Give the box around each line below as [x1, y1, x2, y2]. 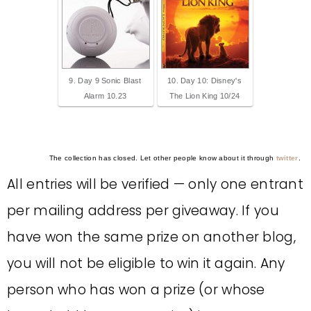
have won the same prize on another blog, [7, 228, 296, 246]
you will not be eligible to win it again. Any [7, 254, 285, 273]
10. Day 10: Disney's [167, 76, 242, 85]
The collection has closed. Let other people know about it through [49, 154, 276, 162]
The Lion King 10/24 [169, 92, 240, 100]
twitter [276, 154, 299, 162]
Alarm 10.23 [83, 92, 127, 100]
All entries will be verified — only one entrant [7, 175, 304, 194]
